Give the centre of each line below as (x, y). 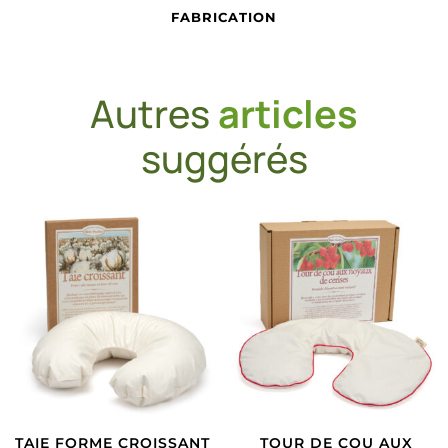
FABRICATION (224, 16)
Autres (154, 112)
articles (288, 112)
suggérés (224, 157)
